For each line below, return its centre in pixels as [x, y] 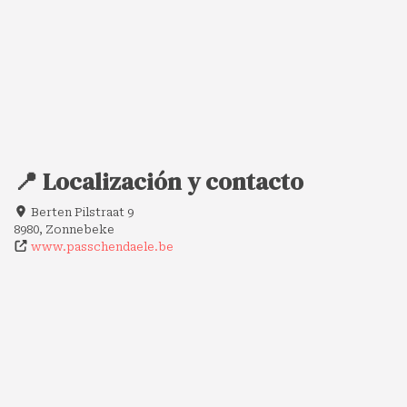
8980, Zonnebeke [64, 229]
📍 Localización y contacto [159, 181]
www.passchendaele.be [103, 246]
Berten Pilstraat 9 [81, 212]
